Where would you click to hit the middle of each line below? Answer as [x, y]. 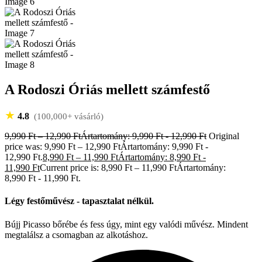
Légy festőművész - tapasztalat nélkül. [79, 201]
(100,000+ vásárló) [68, 117]
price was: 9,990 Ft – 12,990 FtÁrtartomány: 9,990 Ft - [106, 147]
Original [224, 136]
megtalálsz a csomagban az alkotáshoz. [76, 235]
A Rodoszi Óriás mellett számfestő [107, 90]
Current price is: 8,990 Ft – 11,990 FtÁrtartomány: [133, 168]
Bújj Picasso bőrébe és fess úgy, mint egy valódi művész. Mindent [126, 224]
